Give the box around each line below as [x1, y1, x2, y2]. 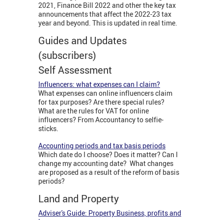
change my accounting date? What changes [38, 159, 173, 168]
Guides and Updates [38, 34, 127, 48]
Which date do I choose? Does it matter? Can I [38, 150, 178, 160]
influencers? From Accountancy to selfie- [38, 115, 164, 125]
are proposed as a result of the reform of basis [38, 167, 179, 177]
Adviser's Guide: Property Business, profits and [38, 208, 181, 218]
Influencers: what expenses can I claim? [38, 80, 160, 89]
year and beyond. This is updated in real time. [38, 18, 177, 28]
